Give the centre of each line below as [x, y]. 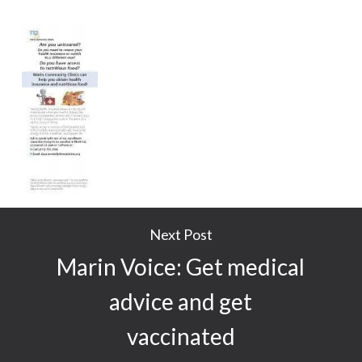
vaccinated [181, 336]
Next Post [181, 234]
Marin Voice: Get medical [181, 266]
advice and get [181, 301]
